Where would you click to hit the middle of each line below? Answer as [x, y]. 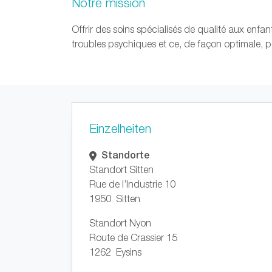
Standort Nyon [120, 223]
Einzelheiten [120, 128]
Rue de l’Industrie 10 [132, 184]
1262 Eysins [115, 252]
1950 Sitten [115, 199]
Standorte [124, 155]
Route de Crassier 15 [133, 237]
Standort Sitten [121, 169]
